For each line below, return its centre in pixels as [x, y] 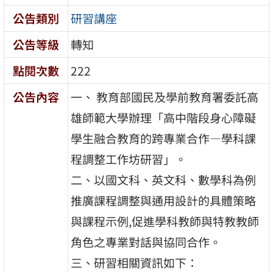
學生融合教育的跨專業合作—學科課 [164, 138]
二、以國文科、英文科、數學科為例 [164, 179]
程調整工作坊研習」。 [129, 159]
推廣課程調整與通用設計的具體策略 [164, 200]
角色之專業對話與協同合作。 [146, 242]
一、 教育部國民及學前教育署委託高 [165, 97]
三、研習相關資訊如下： [135, 262]
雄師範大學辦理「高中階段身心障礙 [164, 117]
